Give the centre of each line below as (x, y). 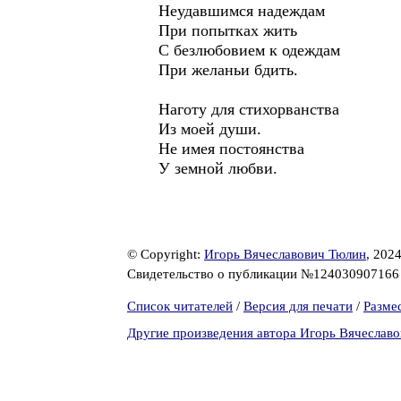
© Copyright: (166, 254)
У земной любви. (218, 168)
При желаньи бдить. (228, 70)
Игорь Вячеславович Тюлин (285, 254)
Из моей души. (210, 129)
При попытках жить (228, 30)
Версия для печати (298, 306)
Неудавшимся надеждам (242, 11)
